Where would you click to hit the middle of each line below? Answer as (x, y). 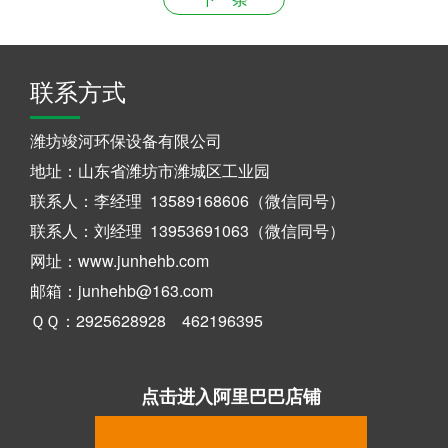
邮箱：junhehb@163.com (121, 291)
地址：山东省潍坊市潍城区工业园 (150, 171)
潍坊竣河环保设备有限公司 (126, 141)
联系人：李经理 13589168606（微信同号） (187, 201)
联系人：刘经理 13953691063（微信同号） (187, 231)
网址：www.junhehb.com (119, 261)
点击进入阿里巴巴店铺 (230, 396)
